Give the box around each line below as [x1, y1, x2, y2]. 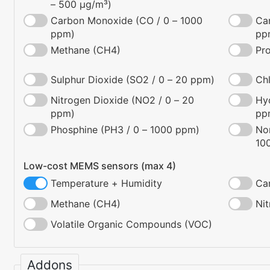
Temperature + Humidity [51, 177, 162, 190]
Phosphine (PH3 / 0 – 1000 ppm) [51, 124, 199, 136]
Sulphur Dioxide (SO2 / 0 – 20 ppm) [51, 74, 215, 86]
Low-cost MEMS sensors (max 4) [24, 160, 176, 172]
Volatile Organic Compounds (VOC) [51, 218, 212, 231]
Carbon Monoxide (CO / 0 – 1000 [51, 14, 202, 27]
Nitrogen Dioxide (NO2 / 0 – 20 [51, 94, 194, 107]
